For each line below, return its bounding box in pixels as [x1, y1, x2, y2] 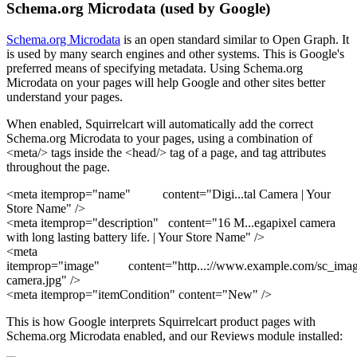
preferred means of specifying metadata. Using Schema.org [6, 61, 303, 75]
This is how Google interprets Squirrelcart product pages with [6, 315, 316, 328]
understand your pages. [6, 90, 123, 104]
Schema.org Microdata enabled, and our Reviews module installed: [6, 329, 343, 343]
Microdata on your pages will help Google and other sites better [6, 76, 325, 89]
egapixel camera [254, 216, 335, 229]
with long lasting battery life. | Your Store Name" [6, 230, 251, 244]
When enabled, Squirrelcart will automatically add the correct [6, 117, 313, 131]
